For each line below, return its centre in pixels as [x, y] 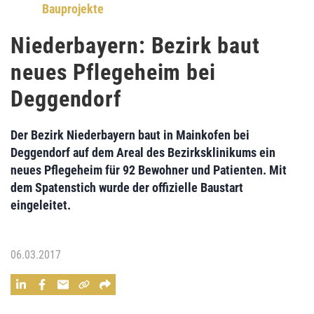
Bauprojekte [73, 9]
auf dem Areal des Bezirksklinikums [165, 152]
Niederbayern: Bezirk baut [135, 46]
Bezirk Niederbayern [83, 135]
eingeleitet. [41, 205]
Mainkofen [203, 135]
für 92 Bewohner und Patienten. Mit [194, 170]
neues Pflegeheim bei [113, 72]
